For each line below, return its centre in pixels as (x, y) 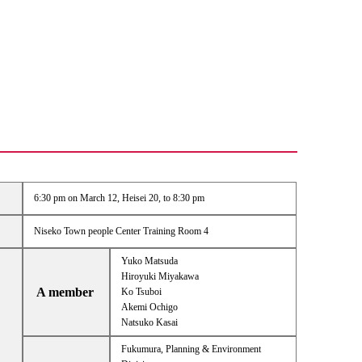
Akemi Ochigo (149, 307)
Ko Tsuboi (141, 292)
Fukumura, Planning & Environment (191, 349)
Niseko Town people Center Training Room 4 (121, 232)
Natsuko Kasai (149, 323)
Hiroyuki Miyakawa (160, 277)
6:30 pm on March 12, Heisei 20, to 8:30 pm (119, 198)
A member (65, 293)
